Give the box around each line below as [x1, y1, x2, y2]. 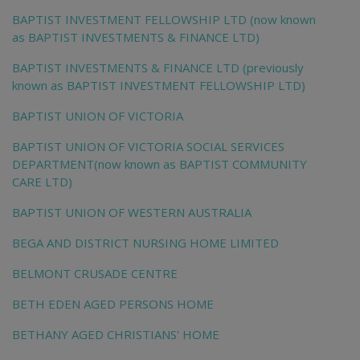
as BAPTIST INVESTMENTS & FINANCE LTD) [12, 29, 260, 46]
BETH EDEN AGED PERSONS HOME [12, 296, 214, 313]
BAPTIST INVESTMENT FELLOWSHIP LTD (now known [12, 11, 316, 28]
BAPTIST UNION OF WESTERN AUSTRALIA [12, 204, 252, 221]
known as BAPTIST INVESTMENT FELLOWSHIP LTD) [12, 77, 305, 94]
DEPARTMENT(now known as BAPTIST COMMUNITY [12, 156, 307, 173]
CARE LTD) [12, 174, 72, 190]
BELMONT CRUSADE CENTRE [12, 265, 178, 282]
